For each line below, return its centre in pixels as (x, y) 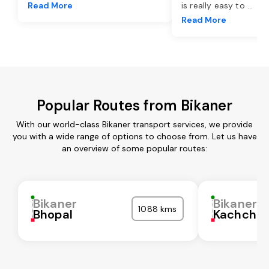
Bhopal (53, 214)
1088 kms (158, 209)
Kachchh (239, 214)
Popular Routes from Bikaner (134, 105)
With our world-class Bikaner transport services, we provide (134, 124)
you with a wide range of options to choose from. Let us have (134, 136)
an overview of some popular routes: (134, 148)
